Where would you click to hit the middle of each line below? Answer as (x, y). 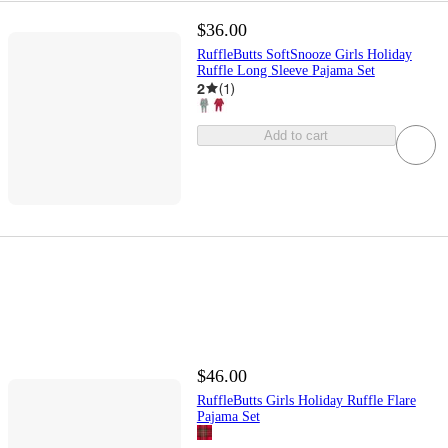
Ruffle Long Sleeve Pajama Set (285, 70)
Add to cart (296, 135)
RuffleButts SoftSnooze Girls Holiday (304, 54)
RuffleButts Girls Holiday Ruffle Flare (306, 400)
